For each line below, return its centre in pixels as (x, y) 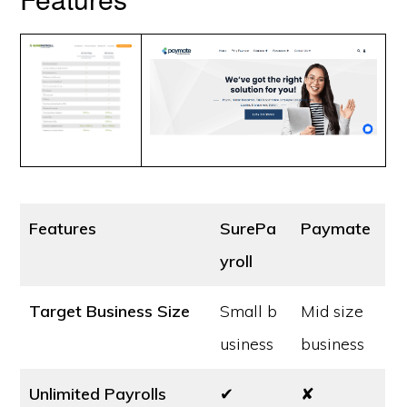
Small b (249, 311)
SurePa (248, 228)
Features (63, 228)
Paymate (336, 228)
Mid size (333, 311)
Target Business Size (110, 311)
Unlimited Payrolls (98, 394)
